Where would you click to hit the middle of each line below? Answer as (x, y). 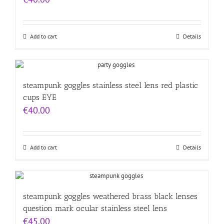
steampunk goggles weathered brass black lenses (110, 196)
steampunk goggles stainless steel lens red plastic (110, 85)
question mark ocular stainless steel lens (95, 208)
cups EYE (40, 97)
